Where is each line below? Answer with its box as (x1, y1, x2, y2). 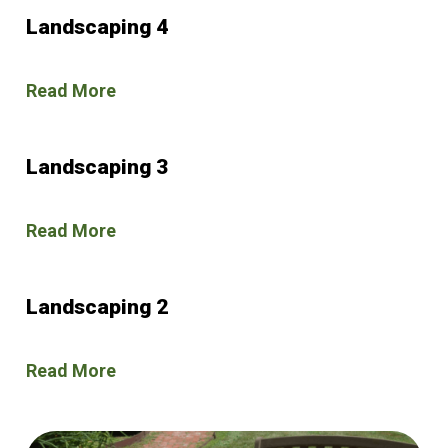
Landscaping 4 (26, 14, 169, 39)
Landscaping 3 (26, 154, 169, 179)
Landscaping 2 (26, 294, 169, 319)
